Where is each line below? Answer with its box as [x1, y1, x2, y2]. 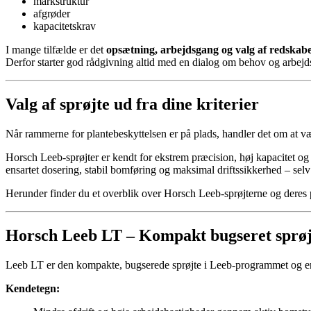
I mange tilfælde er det [6, 44, 106, 56]
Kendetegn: [6, 282, 60, 294]
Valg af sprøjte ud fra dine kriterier [6, 94, 259, 113]
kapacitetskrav [33, 20, 96, 32]
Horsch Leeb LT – [6, 226, 139, 244]
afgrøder [33, 8, 70, 19]
